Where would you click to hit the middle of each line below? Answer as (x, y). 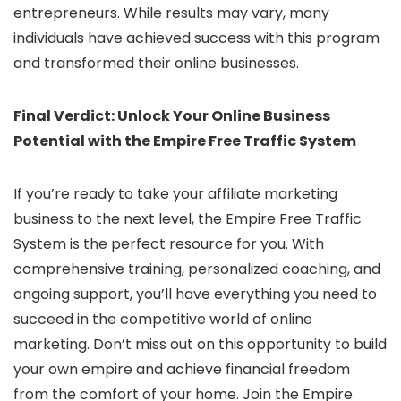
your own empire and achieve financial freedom (182, 369)
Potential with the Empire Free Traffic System (185, 141)
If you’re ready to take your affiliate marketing (175, 194)
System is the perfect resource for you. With (169, 244)
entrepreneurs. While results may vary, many (171, 13)
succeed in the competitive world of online (163, 319)
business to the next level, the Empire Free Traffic (188, 219)
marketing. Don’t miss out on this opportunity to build (200, 344)
